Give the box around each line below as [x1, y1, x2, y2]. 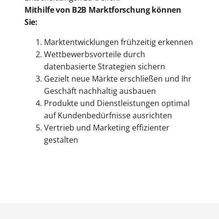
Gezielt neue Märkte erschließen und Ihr [44, 73, 192, 85]
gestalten [44, 134, 78, 146]
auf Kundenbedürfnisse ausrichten [44, 110, 172, 121]
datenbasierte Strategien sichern [44, 61, 165, 72]
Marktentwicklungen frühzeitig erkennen [44, 37, 193, 48]
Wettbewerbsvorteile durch [44, 49, 145, 60]
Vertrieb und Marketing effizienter [44, 122, 170, 133]
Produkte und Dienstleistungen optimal [44, 98, 190, 109]
